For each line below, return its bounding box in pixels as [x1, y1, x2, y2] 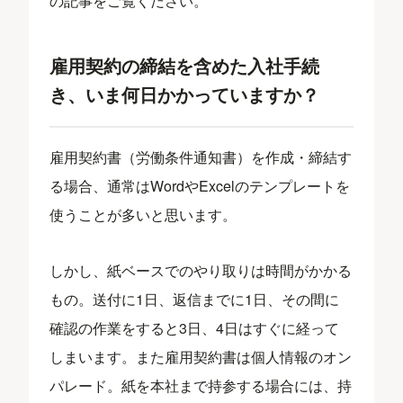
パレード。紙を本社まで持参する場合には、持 [49, 374, 353, 396]
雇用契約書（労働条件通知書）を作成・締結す [49, 146, 353, 167]
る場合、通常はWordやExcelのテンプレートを [49, 175, 351, 196]
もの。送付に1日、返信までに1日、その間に [49, 288, 340, 309]
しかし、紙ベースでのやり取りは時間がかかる [49, 259, 353, 281]
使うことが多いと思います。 [49, 203, 237, 225]
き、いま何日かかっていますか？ [49, 81, 320, 108]
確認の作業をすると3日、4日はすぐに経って [49, 317, 340, 338]
